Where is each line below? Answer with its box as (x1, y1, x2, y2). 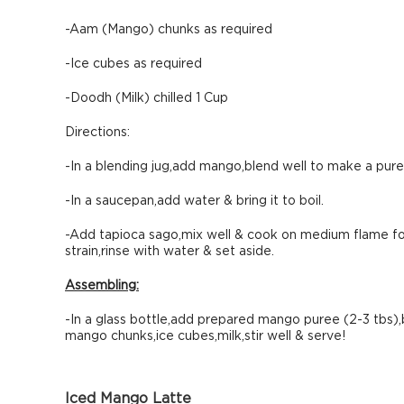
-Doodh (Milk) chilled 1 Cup (65, 92, 228, 105)
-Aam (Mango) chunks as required (65, 23, 272, 36)
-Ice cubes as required (65, 58, 202, 70)
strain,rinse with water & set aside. (65, 245, 274, 258)
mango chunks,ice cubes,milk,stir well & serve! (65, 330, 345, 343)
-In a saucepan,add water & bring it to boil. (65, 195, 324, 207)
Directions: (65, 126, 130, 139)
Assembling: (65, 280, 139, 292)
